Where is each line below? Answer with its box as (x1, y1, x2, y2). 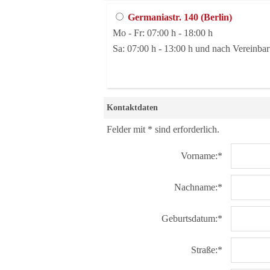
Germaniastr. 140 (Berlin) (128, 12, 232, 22)
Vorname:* (181, 151, 225, 161)
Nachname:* (174, 182, 225, 192)
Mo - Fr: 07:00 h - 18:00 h (113, 28, 213, 38)
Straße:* (191, 245, 225, 255)
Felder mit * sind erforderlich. (107, 124, 219, 134)
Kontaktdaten (107, 103, 158, 112)
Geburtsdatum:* (162, 213, 225, 224)
